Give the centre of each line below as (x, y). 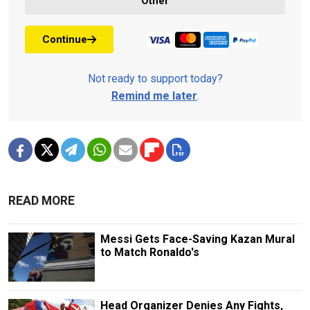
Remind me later (154, 96)
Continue (65, 39)
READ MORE (42, 201)
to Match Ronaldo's (149, 253)
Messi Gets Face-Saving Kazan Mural (197, 239)
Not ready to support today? (155, 79)
